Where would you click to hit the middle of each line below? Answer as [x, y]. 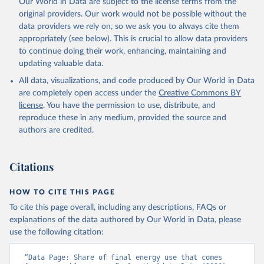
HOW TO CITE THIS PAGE [62, 192]
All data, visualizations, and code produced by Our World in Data [137, 81]
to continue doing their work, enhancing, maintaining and [123, 51]
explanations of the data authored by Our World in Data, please [125, 220]
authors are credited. [56, 130]
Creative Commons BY [200, 93]
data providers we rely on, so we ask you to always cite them [129, 27]
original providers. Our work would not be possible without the [133, 14]
